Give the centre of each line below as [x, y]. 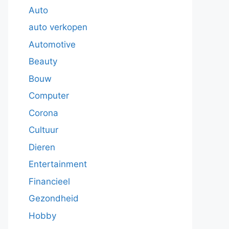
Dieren [42, 147]
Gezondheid [54, 198]
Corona [43, 113]
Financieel [49, 181]
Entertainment [58, 164]
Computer [49, 96]
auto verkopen [58, 27]
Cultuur [43, 130]
